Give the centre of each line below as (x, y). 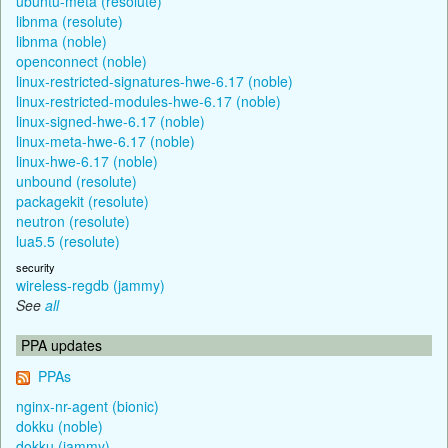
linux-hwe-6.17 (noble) (87, 160)
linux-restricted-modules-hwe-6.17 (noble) (148, 100)
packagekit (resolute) (82, 200)
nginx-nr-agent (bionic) (87, 405)
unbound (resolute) (76, 180)
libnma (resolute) (69, 20)
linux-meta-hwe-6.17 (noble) (105, 140)
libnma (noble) (61, 40)
